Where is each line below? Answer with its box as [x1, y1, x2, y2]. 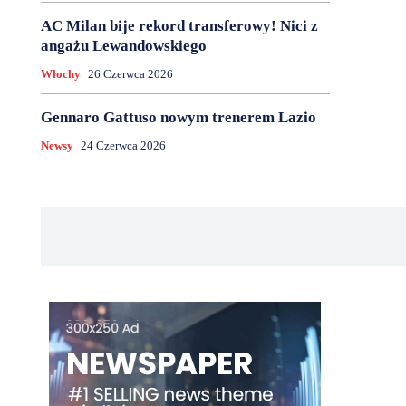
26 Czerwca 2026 [87, 67, 173, 82]
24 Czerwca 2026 [80, 139, 166, 153]
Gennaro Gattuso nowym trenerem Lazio [40, 109, 316, 127]
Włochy [40, 67, 81, 82]
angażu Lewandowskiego [40, 37, 207, 55]
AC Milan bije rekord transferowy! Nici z [40, 17, 318, 35]
